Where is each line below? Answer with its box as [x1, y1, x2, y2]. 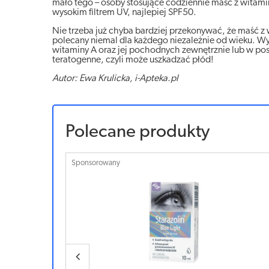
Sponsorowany [71, 159, 120, 168]
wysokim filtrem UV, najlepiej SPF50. [52, 8, 196, 18]
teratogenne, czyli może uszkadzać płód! [52, 55, 214, 65]
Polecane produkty [65, 123, 210, 142]
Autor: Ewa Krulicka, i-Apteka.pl [52, 74, 178, 84]
